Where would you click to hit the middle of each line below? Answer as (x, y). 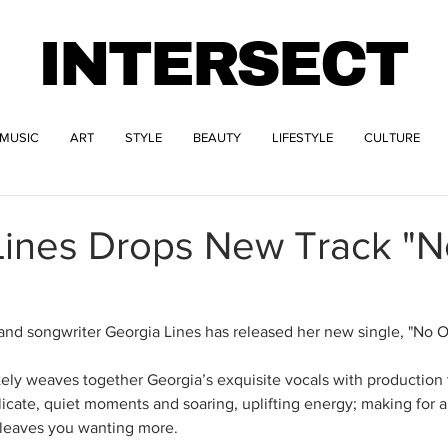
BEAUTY (217, 137)
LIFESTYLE (302, 137)
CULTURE (392, 137)
